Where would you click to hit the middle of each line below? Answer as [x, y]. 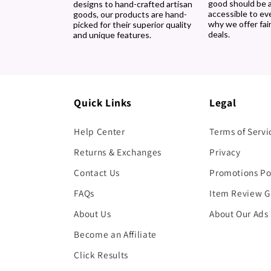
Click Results [101, 254]
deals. [219, 34]
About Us [93, 213]
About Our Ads [239, 213]
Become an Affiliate [115, 234]
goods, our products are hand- [130, 15]
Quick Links [103, 102]
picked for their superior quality [132, 25]
